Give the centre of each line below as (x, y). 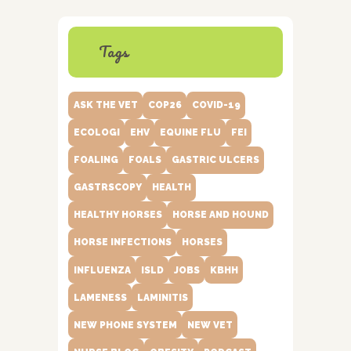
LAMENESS (100, 297)
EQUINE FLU (190, 133)
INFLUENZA (102, 270)
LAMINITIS (162, 297)
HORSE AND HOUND (220, 215)
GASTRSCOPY (107, 188)
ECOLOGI (96, 133)
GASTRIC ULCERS (215, 160)
